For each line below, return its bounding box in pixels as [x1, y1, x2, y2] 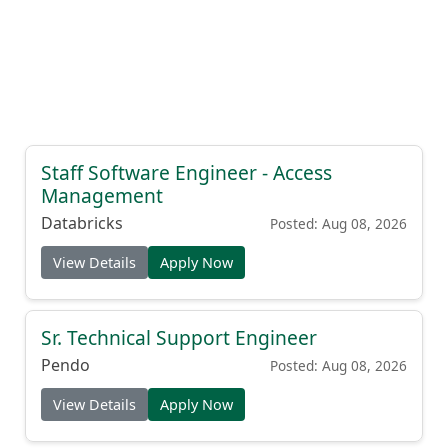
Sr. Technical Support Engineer [41, 324, 317, 351]
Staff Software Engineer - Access [41, 159, 332, 186]
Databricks [41, 211, 123, 234]
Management [41, 182, 163, 209]
